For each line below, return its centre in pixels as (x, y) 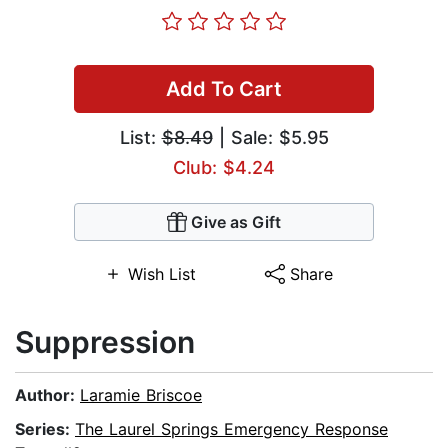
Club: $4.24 (224, 168)
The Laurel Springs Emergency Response (231, 429)
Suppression (105, 342)
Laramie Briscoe (141, 395)
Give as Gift (236, 222)
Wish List (161, 274)
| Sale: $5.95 (270, 138)
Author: (47, 395)
